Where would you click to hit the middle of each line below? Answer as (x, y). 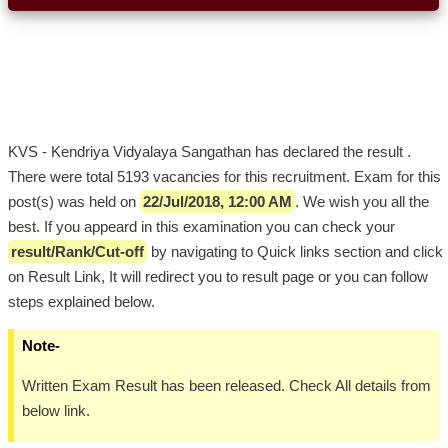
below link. (56, 411)
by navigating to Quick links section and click (295, 252)
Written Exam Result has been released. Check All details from (226, 386)
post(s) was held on (74, 202)
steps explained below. (81, 302)
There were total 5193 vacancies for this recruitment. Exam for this (224, 177)
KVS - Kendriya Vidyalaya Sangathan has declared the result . (209, 152)
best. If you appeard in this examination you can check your (201, 227)
